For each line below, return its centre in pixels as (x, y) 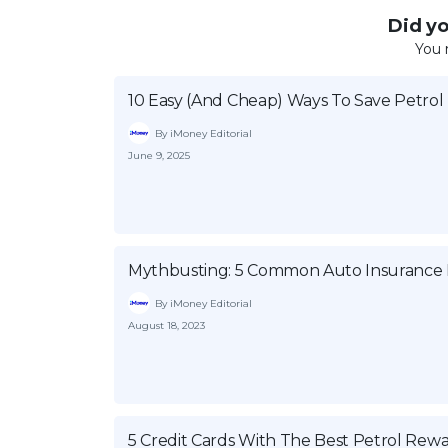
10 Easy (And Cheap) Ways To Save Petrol (286, 100)
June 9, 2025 (159, 155)
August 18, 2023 (166, 325)
